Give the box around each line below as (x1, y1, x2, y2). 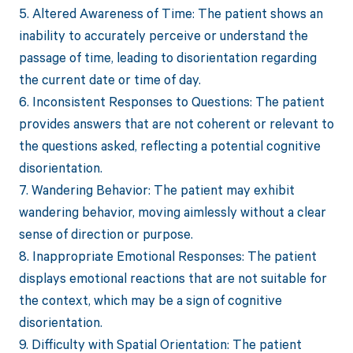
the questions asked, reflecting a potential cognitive (18, 136, 321, 155)
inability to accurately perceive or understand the (18, 26, 308, 45)
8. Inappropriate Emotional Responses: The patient (18, 247, 317, 266)
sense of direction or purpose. (18, 225, 193, 243)
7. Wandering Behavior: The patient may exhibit (18, 180, 295, 199)
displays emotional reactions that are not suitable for (18, 269, 327, 288)
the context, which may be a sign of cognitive (18, 291, 282, 310)
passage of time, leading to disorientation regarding (18, 48, 317, 67)
